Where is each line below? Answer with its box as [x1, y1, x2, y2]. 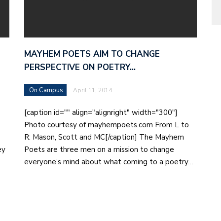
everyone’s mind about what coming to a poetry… [24, 156, 193, 167]
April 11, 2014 [73, 86, 112, 94]
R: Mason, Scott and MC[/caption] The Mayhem [24, 132, 184, 142]
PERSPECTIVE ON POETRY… [24, 61, 136, 73]
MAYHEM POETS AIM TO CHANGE [24, 48, 160, 60]
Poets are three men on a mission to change [24, 144, 174, 154]
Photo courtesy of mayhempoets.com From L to [24, 119, 189, 130]
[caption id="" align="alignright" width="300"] [24, 107, 178, 117]
